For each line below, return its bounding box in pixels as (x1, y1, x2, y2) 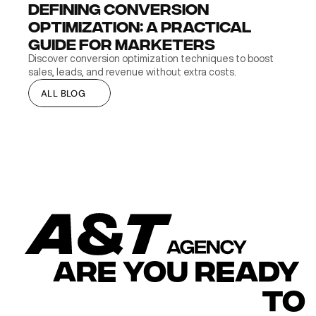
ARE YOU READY (53, 256, 300, 285)
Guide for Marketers (28, 34, 215, 53)
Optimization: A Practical (28, 16, 252, 35)
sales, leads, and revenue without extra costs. (28, 67, 236, 78)
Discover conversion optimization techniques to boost (28, 54, 274, 64)
